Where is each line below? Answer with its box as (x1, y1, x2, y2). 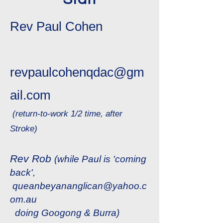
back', (10, 167, 35, 178)
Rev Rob (10, 153, 54, 164)
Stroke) (10, 124, 37, 133)
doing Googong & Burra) (15, 208, 119, 218)
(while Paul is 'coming (54, 154, 146, 164)
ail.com (10, 88, 51, 103)
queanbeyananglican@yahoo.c (12, 181, 147, 191)
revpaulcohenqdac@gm (10, 65, 144, 80)
